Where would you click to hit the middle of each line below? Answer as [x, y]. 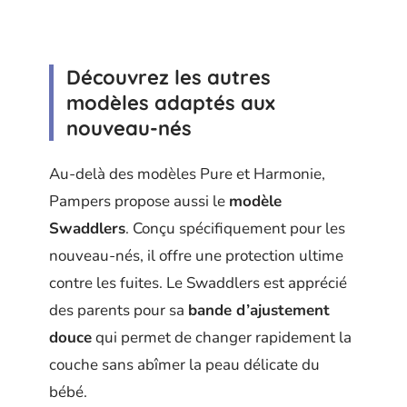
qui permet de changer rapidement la [222, 338]
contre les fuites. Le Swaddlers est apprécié [198, 283]
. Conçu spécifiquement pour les [235, 229]
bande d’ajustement [259, 311]
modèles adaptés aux [171, 102]
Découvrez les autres [169, 77]
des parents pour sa [119, 311]
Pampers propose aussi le [139, 202]
